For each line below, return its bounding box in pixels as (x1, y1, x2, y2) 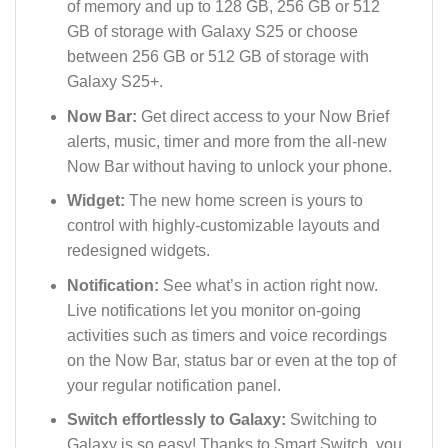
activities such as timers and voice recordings (66, 326, 387, 344)
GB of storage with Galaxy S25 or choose (66, 22, 358, 40)
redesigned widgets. (66, 242, 210, 260)
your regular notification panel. (66, 376, 281, 394)
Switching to (289, 411, 377, 429)
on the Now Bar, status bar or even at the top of (66, 351, 396, 369)
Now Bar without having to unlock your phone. (66, 157, 392, 175)
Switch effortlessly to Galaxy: (66, 411, 290, 429)
